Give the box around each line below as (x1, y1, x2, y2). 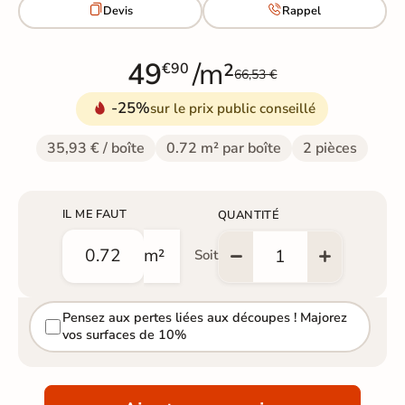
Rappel (282, 3, 322, 20)
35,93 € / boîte (47, 137, 146, 158)
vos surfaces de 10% (61, 325, 186, 344)
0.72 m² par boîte (166, 137, 282, 158)
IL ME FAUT (61, 205, 127, 222)
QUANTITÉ (217, 206, 280, 223)
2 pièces (303, 137, 358, 158)
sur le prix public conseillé (150, 99, 316, 118)
